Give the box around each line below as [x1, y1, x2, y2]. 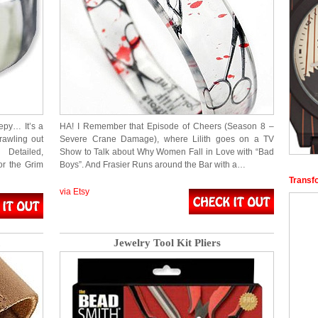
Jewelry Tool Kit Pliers [113, 237, 221, 248]
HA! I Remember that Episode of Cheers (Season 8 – [60, 121, 274, 131]
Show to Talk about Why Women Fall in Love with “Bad [60, 147, 274, 157]
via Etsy [60, 187, 89, 197]
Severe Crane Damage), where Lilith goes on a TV [60, 134, 274, 144]
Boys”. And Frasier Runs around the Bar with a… [60, 160, 246, 170]
